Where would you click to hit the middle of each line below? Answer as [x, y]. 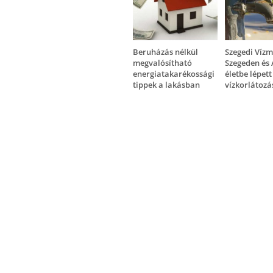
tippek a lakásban [166, 85]
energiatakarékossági [173, 74]
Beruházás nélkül [165, 52]
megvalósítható [162, 63]
